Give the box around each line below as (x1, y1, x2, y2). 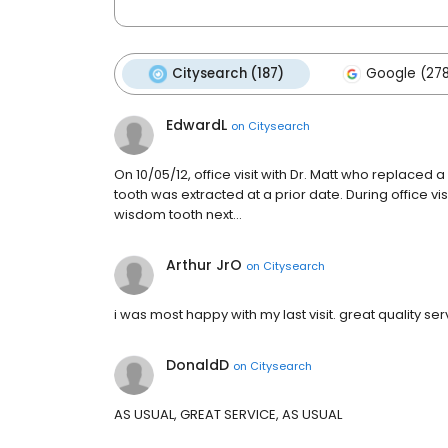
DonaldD (166, 355, 229, 375)
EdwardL (166, 115, 227, 135)
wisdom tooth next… (114, 205, 242, 224)
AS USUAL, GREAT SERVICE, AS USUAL (114, 405, 342, 424)
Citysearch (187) (172, 64, 284, 83)
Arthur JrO (166, 255, 242, 275)
